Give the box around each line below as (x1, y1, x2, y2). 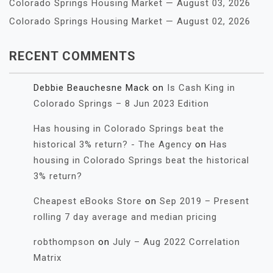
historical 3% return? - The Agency (34, 139, 192, 150)
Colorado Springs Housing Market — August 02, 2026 (9, 16, 250, 27)
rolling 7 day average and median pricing (34, 211, 217, 222)
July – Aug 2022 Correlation (113, 236, 240, 247)
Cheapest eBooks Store (34, 196, 142, 207)
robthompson (34, 236, 95, 247)
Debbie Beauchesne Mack (34, 82, 149, 93)
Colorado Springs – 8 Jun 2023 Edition (34, 98, 209, 109)
